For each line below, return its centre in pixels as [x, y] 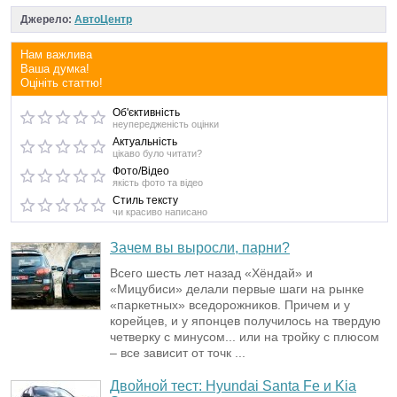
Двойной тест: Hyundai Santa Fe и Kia [233, 386]
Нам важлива [56, 55]
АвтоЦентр [103, 20]
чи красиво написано [160, 212]
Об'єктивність [146, 113]
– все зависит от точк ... [178, 353]
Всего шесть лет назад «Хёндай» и [211, 273]
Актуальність [145, 142]
